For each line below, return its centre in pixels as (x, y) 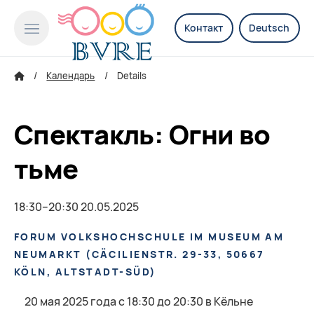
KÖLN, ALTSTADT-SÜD (82, 272)
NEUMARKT (48, 255)
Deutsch (269, 28)
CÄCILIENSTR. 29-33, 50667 (178, 255)
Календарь (71, 76)
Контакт (204, 28)
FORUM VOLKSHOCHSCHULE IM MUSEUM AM (149, 237)
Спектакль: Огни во (142, 135)
